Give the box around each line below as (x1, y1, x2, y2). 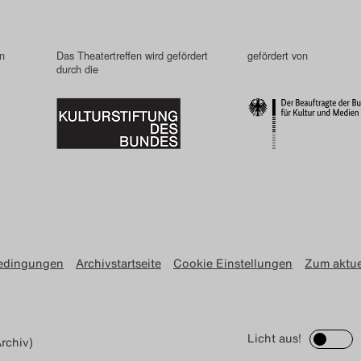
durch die (56, 60, 98, 77)
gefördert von (247, 47, 308, 63)
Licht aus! (247, 329, 301, 346)
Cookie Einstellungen (173, 254, 293, 272)
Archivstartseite (76, 254, 161, 272)
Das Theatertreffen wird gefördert (56, 47, 208, 63)
